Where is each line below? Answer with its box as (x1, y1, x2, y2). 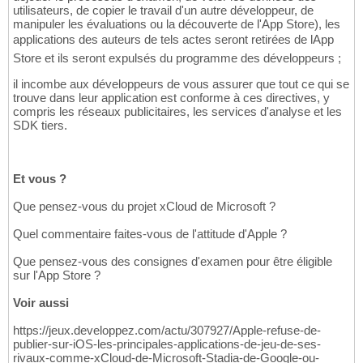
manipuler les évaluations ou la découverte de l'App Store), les (13, 17, 340, 32)
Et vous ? (13, 172, 66, 186)
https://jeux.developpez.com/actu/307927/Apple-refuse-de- (13, 323, 321, 338)
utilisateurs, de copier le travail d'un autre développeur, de (13, 3, 314, 18)
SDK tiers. (13, 118, 67, 133)
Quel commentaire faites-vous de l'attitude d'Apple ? (13, 227, 287, 241)
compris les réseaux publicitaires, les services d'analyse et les (13, 105, 342, 119)
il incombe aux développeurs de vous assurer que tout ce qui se (13, 77, 349, 92)
